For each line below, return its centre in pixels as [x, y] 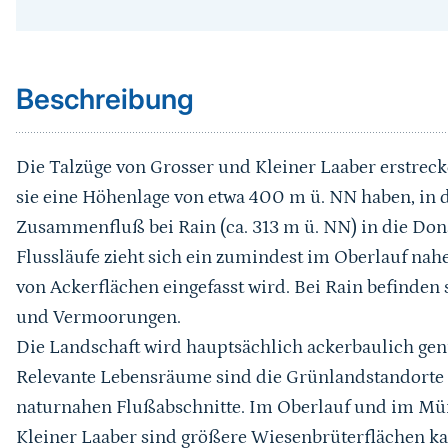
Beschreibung [104, 99]
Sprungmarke [77, 20]
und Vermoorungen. [98, 317]
